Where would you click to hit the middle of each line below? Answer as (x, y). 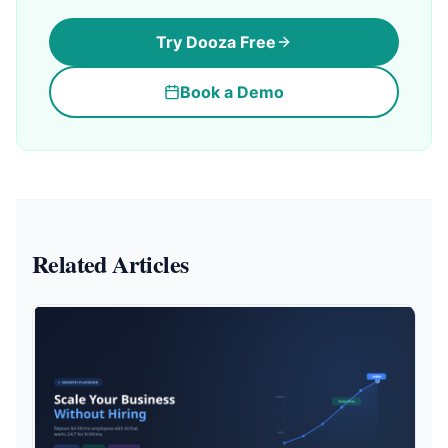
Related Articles (110, 264)
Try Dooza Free (216, 42)
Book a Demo (232, 92)
